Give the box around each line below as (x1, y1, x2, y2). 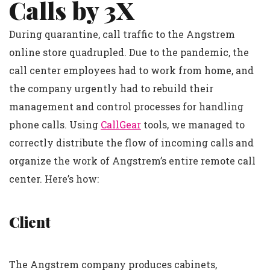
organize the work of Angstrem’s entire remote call (9, 154, 256, 167)
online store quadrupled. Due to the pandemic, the (9, 46, 249, 58)
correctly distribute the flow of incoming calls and (9, 136, 254, 149)
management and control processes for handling (9, 100, 243, 113)
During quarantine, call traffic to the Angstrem (9, 28, 235, 40)
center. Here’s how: (9, 172, 99, 185)
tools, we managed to (141, 118, 245, 131)
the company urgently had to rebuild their (9, 82, 213, 95)
